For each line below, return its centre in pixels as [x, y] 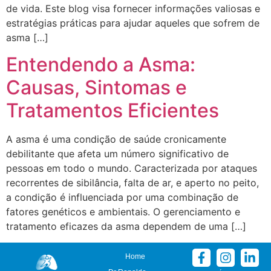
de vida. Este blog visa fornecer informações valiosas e [133, 8]
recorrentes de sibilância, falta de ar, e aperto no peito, [132, 183]
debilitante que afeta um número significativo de [117, 154]
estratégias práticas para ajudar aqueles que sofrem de [133, 23]
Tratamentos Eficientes [113, 111]
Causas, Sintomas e [96, 88]
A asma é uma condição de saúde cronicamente [116, 139]
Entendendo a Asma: [101, 65]
